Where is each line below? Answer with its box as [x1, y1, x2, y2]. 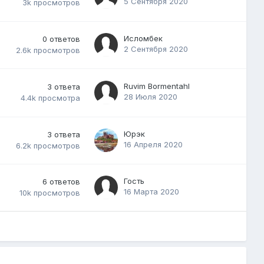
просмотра [38, 93, 80, 103]
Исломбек [124, 33, 163, 43]
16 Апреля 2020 [124, 139, 183, 149]
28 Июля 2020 [124, 91, 177, 101]
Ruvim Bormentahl [124, 81, 190, 91]
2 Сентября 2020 [124, 44, 188, 54]
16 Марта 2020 [124, 186, 179, 196]
